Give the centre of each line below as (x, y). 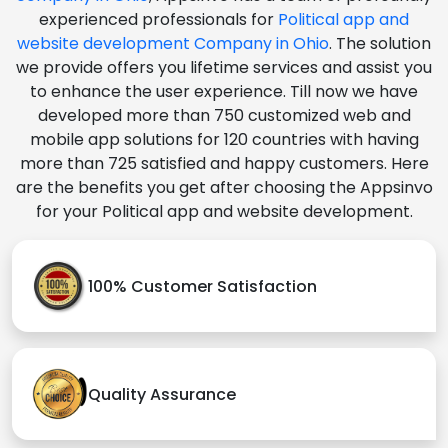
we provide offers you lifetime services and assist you (224, 68)
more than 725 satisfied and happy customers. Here (224, 164)
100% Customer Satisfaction (202, 286)
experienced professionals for (158, 20)
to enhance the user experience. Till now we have (224, 92)
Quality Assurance (162, 394)
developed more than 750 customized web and (224, 116)
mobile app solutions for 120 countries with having (224, 140)
